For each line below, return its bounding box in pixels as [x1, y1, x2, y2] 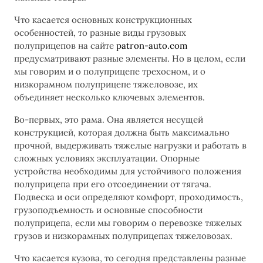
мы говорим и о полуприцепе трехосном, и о [14, 66, 205, 77]
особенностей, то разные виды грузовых [14, 27, 186, 38]
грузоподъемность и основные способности [14, 204, 203, 215]
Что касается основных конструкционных [14, 14, 192, 25]
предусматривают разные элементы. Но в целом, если [14, 53, 245, 64]
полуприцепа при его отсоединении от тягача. [14, 178, 211, 190]
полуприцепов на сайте [14, 40, 116, 51]
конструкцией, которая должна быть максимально [14, 127, 230, 138]
